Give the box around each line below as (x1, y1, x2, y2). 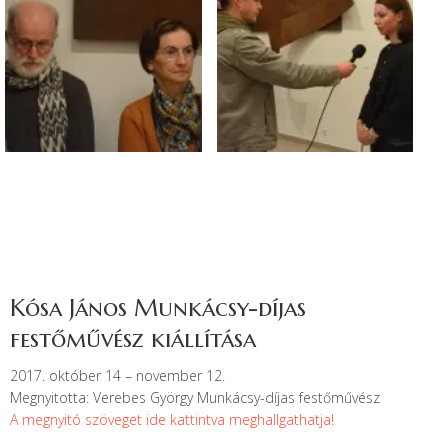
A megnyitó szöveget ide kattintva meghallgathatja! (10, 409, 334, 429)
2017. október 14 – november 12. (10, 365, 225, 385)
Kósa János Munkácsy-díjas (10, 292, 306, 323)
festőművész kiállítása (10, 323, 256, 354)
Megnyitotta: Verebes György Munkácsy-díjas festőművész (10, 387, 380, 407)
